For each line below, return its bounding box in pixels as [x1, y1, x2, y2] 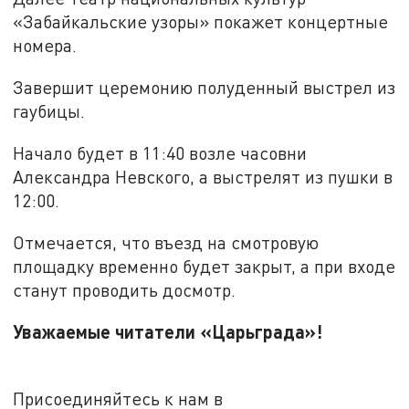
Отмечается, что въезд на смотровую [13, 231, 320, 253]
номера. [13, 35, 78, 57]
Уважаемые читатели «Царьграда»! [13, 320, 323, 343]
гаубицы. [13, 100, 86, 122]
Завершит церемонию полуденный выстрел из [13, 77, 396, 99]
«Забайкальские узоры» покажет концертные [13, 11, 389, 33]
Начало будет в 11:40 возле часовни [13, 142, 308, 163]
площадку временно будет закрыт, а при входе [13, 255, 396, 277]
